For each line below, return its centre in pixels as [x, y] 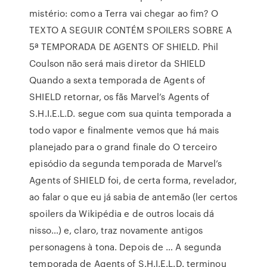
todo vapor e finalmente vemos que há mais [124, 130]
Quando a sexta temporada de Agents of [117, 80]
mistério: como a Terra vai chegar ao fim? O [124, 13]
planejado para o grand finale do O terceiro [123, 147]
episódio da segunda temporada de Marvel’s [126, 163]
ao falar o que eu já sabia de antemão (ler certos [133, 197]
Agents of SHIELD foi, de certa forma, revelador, [133, 180]
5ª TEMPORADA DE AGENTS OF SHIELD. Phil [124, 46]
